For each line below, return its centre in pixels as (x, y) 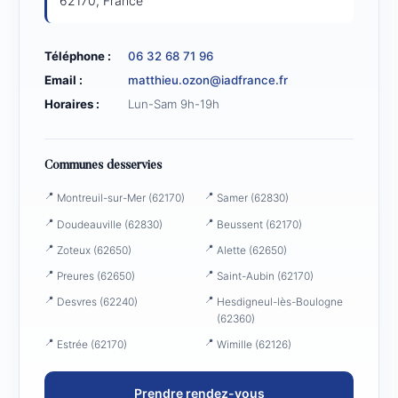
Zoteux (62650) (94, 250)
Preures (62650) (96, 275)
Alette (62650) (251, 250)
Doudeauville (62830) (110, 224)
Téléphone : (78, 56)
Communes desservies (103, 167)
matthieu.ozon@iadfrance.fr (208, 80)
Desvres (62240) (97, 302)
